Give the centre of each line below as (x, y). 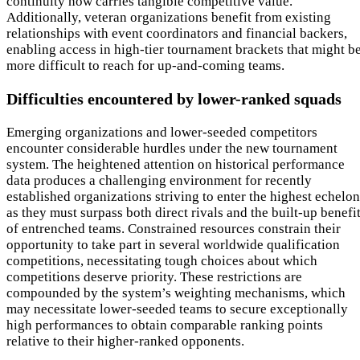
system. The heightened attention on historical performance (176, 164)
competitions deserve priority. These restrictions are (154, 277)
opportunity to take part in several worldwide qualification (173, 245)
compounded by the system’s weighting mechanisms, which (176, 293)
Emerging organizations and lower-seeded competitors (162, 132)
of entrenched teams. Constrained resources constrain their (174, 229)
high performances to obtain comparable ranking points (165, 325)
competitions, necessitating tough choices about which (162, 261)
